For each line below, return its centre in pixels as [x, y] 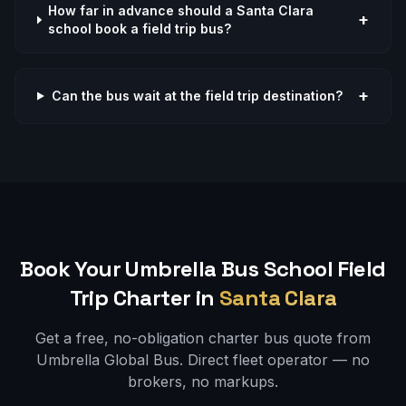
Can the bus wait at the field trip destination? [197, 96]
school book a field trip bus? [139, 29]
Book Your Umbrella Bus [142, 269]
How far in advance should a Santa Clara [180, 10]
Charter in [161, 298]
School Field [324, 269]
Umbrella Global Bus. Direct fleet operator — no [203, 360]
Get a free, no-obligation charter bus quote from [203, 338]
